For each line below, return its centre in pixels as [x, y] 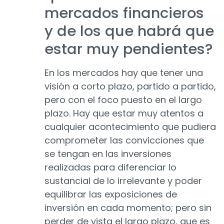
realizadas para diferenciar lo [110, 167]
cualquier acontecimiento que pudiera [130, 127]
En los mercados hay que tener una [124, 73]
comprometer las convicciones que [124, 140]
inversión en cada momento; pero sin [128, 208]
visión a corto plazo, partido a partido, [130, 86]
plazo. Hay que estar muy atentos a [124, 113]
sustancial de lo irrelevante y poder [123, 181]
